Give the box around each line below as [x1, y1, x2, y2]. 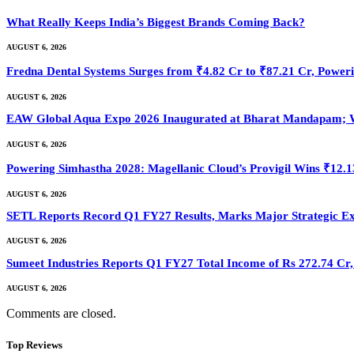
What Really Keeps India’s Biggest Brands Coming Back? [6, 15, 305, 28]
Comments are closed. [6, 307, 116, 321]
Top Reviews [6, 338, 62, 351]
